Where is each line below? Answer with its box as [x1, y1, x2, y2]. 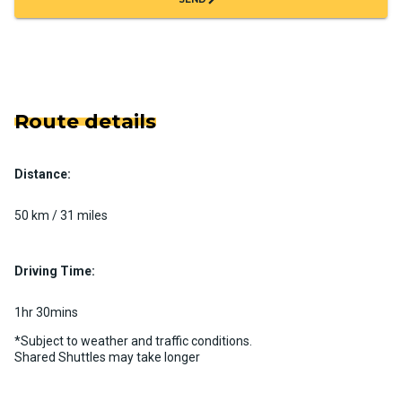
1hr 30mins [14, 304, 78, 319]
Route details [14, 109, 156, 134]
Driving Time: [14, 263, 95, 278]
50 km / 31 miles [14, 207, 108, 223]
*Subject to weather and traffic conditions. [14, 333, 252, 348]
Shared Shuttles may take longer [14, 349, 200, 364]
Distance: [14, 166, 71, 181]
